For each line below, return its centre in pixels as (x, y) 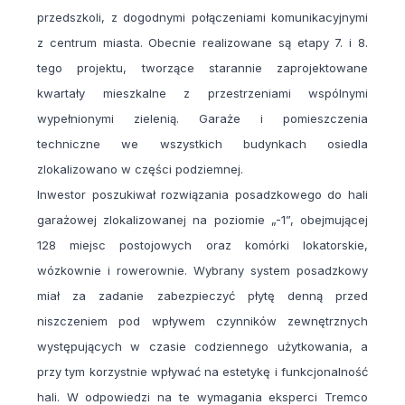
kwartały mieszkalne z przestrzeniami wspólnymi (202, 94)
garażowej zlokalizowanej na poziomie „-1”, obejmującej (202, 220)
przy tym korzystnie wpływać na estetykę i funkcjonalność (202, 372)
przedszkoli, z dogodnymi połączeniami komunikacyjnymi (202, 18)
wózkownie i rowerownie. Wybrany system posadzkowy (202, 271)
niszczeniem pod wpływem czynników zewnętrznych (202, 321)
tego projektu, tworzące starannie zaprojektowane (202, 68)
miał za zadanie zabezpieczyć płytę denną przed (202, 296)
